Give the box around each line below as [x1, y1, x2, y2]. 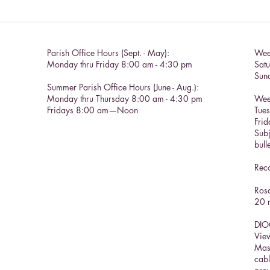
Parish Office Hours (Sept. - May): [47, 47, 169, 59]
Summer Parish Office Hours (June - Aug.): [47, 81, 199, 93]
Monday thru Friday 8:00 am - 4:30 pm [47, 58, 192, 71]
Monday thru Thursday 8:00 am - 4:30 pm [47, 93, 202, 105]
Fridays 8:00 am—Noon [47, 104, 138, 116]
